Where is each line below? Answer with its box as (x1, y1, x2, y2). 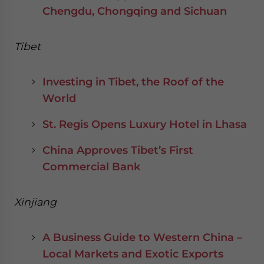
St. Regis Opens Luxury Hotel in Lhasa (42, 118, 247, 130)
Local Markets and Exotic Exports (42, 247, 223, 260)
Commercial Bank (42, 160, 140, 173)
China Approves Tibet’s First (42, 144, 193, 156)
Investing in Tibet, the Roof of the (42, 75, 224, 88)
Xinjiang (14, 196, 57, 208)
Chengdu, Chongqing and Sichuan (42, 5, 227, 17)
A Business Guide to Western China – (42, 231, 242, 243)
